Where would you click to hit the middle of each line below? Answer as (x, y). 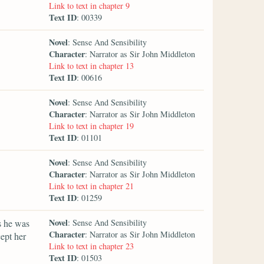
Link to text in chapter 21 (92, 186)
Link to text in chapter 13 (92, 65)
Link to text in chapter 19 (92, 126)
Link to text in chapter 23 (92, 246)
